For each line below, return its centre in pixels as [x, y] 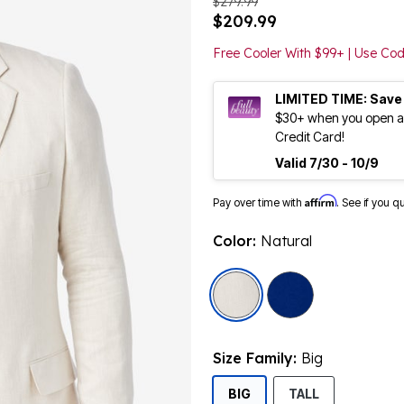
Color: [237, 241]
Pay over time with [259, 203]
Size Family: [257, 358]
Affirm [321, 201]
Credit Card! [310, 137]
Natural [286, 241]
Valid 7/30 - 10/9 [327, 163]
